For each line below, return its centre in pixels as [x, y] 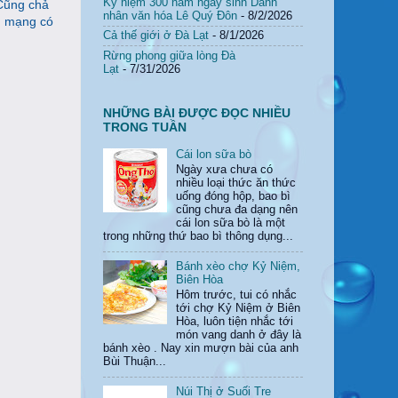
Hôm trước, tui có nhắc [237, 295]
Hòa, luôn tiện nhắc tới [235, 322]
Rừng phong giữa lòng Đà [169, 56]
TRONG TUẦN [145, 127]
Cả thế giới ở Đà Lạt [156, 36]
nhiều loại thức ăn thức [236, 183]
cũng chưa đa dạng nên [237, 210]
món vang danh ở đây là [239, 335]
